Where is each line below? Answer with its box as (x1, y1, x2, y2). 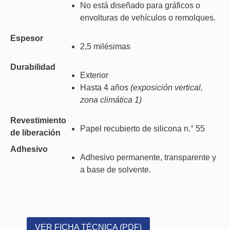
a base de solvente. (80, 165, 151, 174)
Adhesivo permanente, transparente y (80, 153, 217, 162)
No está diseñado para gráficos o (80, 1, 201, 10)
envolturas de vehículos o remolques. (80, 13, 216, 22)
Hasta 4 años (80, 83, 131, 92)
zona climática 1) (80, 95, 142, 104)
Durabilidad (10, 63, 55, 71)
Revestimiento (10, 116, 66, 125)
